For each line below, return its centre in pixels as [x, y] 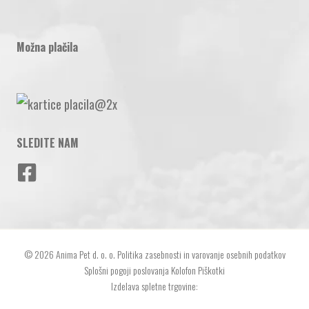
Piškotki [211, 274]
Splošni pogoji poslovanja [127, 274]
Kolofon [183, 274]
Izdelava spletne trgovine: [154, 290]
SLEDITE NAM [48, 147]
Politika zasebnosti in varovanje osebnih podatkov [201, 258]
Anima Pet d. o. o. [85, 258]
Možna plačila [47, 51]
